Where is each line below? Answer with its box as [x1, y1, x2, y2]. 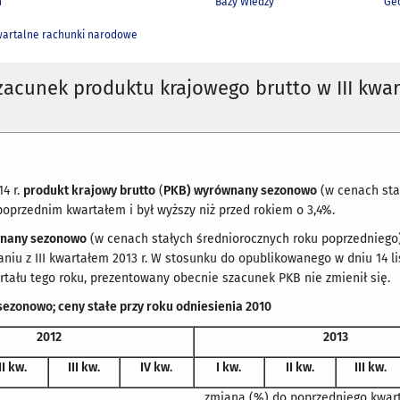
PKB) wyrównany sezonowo [163, 182, 318, 198]
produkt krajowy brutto [23, 182, 156, 198]
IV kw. [140, 359, 172, 375]
